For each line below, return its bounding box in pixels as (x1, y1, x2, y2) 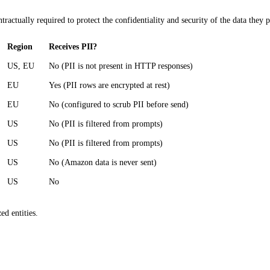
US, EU (7, 61, 34, 71)
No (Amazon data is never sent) (49, 157, 157, 167)
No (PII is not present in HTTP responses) (49, 61, 193, 71)
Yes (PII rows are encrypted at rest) (49, 80, 170, 90)
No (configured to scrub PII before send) (49, 99, 189, 109)
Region (7, 42, 33, 51)
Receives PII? (49, 42, 97, 51)
